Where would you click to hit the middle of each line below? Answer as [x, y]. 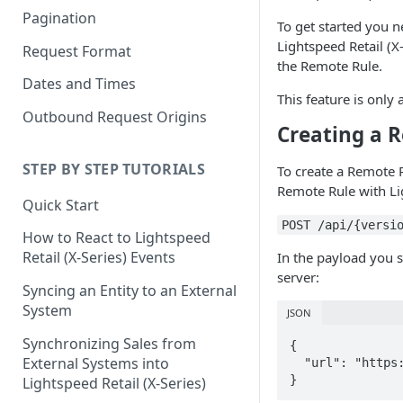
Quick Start [61, 205]
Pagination [59, 18]
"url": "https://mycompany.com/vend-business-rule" [296, 362]
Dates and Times [79, 84]
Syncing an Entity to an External [130, 291]
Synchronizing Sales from [109, 343]
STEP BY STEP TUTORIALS [114, 169]
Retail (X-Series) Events [99, 258]
